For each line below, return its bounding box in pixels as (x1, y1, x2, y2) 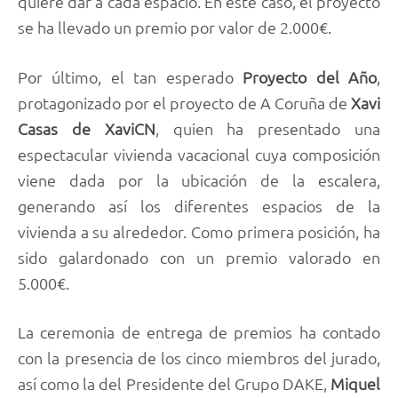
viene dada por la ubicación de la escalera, (18, 169, 380, 190)
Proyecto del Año (243, 66, 378, 87)
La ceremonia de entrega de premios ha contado (18, 322, 380, 343)
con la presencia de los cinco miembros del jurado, (18, 347, 380, 369)
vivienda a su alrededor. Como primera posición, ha (18, 220, 380, 242)
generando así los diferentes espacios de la (18, 195, 380, 216)
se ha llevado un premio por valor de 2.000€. (18, 17, 331, 38)
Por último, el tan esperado (18, 66, 243, 87)
